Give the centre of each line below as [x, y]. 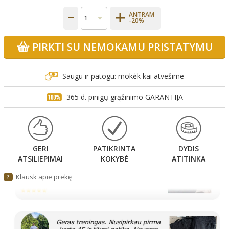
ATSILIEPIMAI [41, 158]
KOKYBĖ [114, 158]
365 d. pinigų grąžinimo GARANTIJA [124, 97]
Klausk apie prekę [44, 177]
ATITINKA [188, 158]
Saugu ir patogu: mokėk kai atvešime [123, 76]
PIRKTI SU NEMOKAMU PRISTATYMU [122, 47]
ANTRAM [142, 15]
